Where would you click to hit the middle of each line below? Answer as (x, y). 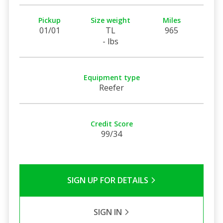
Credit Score (111, 123)
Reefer (111, 87)
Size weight (111, 20)
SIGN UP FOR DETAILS (109, 180)
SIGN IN (109, 212)
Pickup (50, 20)
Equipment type (111, 77)
